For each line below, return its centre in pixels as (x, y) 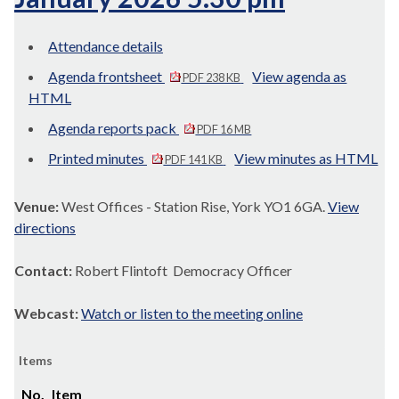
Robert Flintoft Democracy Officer (183, 270)
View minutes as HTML (306, 158)
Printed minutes (98, 158)
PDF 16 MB (224, 129)
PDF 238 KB (211, 77)
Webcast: (48, 313)
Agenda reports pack (114, 128)
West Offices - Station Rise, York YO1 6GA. (195, 206)
